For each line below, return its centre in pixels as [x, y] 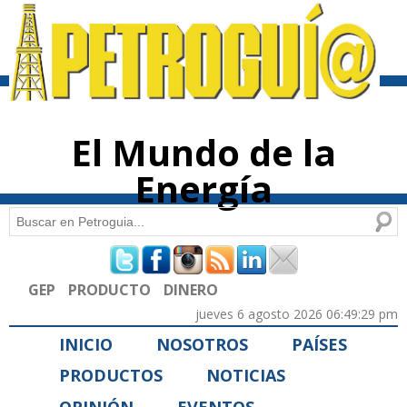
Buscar [31, 219]
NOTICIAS [246, 376]
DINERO [191, 289]
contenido [186, 25]
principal [184, 42]
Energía [203, 189]
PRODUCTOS [111, 376]
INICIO [86, 344]
